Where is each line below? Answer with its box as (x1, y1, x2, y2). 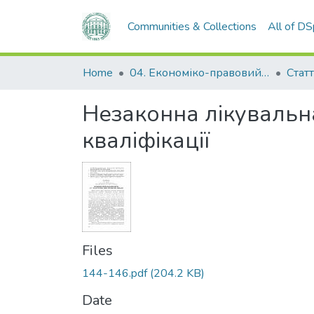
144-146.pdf (82, 265, 147, 281)
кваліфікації (82, 125, 210, 156)
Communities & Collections (128, 19, 257, 34)
